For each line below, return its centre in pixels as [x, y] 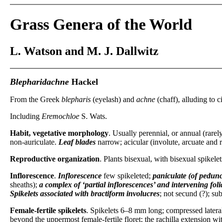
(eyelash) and [113, 99]
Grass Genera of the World [101, 25]
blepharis [76, 99]
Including [26, 116]
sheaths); [25, 184]
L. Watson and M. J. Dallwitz [84, 51]
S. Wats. [93, 116]
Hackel [83, 82]
